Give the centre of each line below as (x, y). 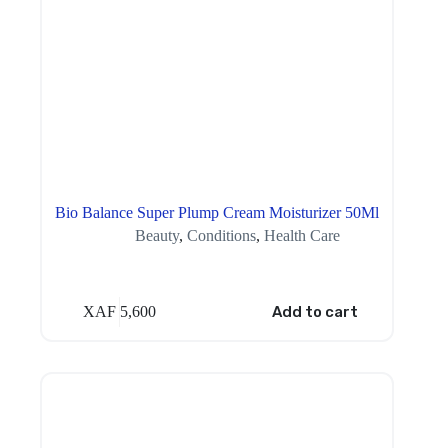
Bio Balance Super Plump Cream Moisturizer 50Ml (217, 212)
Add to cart (314, 312)
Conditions (221, 235)
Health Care (301, 235)
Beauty (156, 235)
